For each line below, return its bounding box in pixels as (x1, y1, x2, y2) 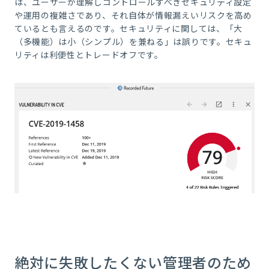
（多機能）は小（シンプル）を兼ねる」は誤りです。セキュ (14, 35, 252, 48)
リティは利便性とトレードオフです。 (14, 49, 163, 61)
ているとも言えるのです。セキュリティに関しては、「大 (14, 22, 243, 35)
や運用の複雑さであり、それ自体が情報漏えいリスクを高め (14, 9, 252, 22)
